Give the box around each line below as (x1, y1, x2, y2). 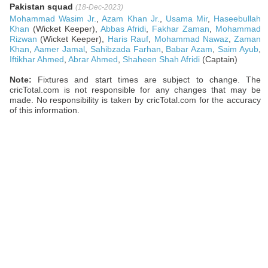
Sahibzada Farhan (90, 44, 161, 54)
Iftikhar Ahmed (9, 54, 64, 65)
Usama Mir (165, 14, 208, 24)
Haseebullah (214, 14, 261, 24)
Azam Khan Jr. (102, 14, 160, 24)
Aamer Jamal (33, 44, 85, 54)
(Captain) (199, 54, 237, 65)
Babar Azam (166, 44, 213, 54)
